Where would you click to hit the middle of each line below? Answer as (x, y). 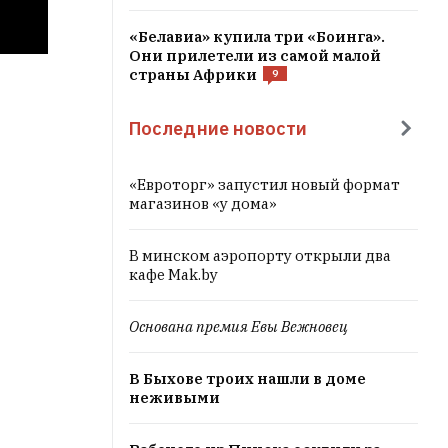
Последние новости (218, 128)
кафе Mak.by (173, 274)
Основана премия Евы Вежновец (238, 326)
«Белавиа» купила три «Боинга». (257, 36)
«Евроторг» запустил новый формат (264, 184)
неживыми (174, 397)
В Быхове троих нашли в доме (247, 378)
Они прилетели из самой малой (255, 55)
